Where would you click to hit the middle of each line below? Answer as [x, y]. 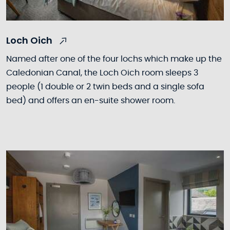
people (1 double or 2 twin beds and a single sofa [105, 87]
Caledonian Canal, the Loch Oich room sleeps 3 [102, 73]
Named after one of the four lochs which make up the [114, 59]
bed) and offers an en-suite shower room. [91, 100]
